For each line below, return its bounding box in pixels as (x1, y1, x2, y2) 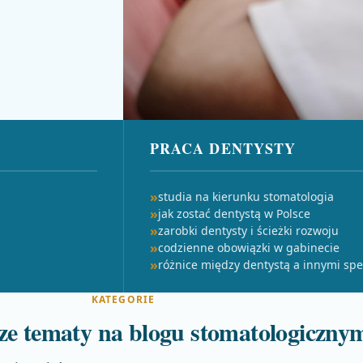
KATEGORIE (91, 293, 156, 306)
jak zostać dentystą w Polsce (158, 206, 310, 221)
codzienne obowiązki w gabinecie (158, 240, 340, 255)
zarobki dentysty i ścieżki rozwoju (158, 223, 339, 238)
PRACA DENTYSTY (150, 138, 297, 159)
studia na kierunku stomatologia (158, 189, 334, 204)
